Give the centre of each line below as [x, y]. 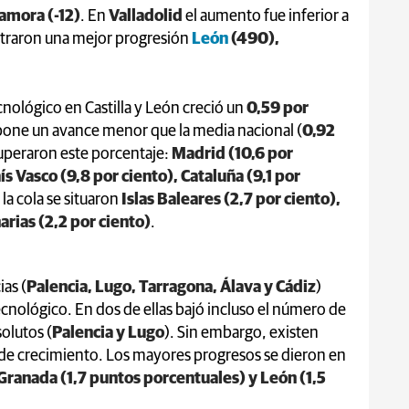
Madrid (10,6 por [232, 154]
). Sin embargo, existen [241, 333]
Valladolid [146, 16]
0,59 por [278, 108]
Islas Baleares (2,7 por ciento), [231, 199]
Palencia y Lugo [108, 333]
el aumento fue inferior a [266, 16]
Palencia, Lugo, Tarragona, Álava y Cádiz [171, 287]
